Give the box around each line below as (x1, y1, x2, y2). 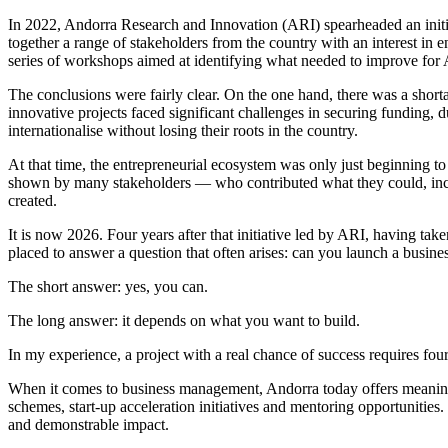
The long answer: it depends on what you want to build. (8, 312, 360, 330)
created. (8, 192, 57, 210)
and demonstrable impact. (8, 416, 169, 434)
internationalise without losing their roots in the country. (8, 122, 358, 140)
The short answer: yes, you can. (8, 278, 208, 296)
